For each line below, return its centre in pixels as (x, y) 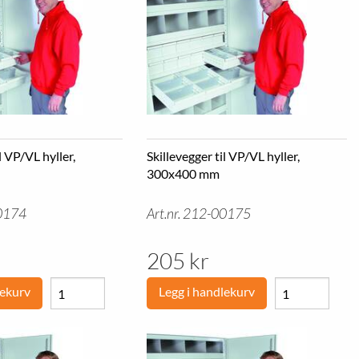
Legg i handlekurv (206, 291)
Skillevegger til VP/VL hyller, (223, 156)
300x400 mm (183, 173)
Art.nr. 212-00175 (198, 214)
